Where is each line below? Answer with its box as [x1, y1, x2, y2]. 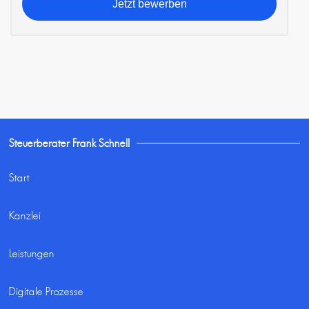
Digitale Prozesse [9, 284, 84, 298]
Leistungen [9, 246, 55, 260]
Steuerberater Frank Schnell [9, 136, 130, 150]
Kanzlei [9, 208, 41, 222]
